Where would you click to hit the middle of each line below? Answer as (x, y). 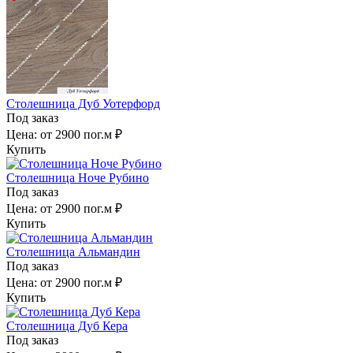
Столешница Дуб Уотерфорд (83, 103)
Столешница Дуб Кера (67, 325)
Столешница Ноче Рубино (78, 177)
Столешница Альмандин (73, 251)
